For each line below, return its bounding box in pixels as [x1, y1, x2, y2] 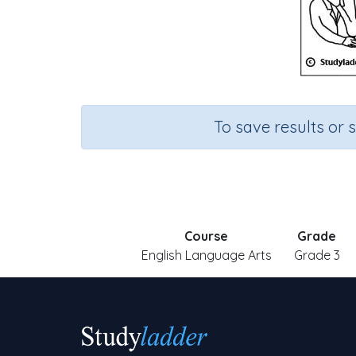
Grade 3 [293, 247, 340, 263]
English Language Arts [141, 247, 272, 263]
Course [184, 228, 228, 244]
